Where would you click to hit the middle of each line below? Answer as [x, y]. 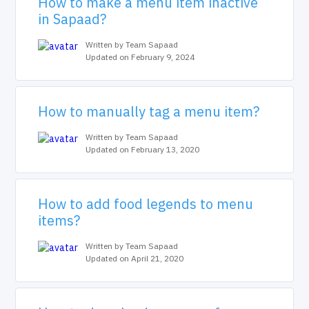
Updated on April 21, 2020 [135, 258]
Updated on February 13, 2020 [143, 149]
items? [59, 220]
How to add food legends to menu [146, 204]
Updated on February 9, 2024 [140, 57]
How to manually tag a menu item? [149, 111]
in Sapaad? [72, 19]
